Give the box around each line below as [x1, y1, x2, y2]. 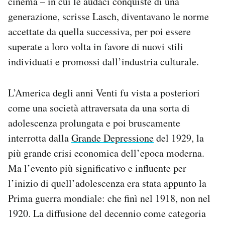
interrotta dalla [8, 131, 71, 145]
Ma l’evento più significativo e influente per [8, 161, 186, 175]
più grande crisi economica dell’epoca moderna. [8, 146, 204, 160]
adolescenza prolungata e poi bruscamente [8, 116, 180, 130]
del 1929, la [154, 131, 204, 145]
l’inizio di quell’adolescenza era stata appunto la [8, 176, 206, 190]
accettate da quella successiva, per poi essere [8, 25, 191, 39]
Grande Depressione [71, 131, 154, 145]
